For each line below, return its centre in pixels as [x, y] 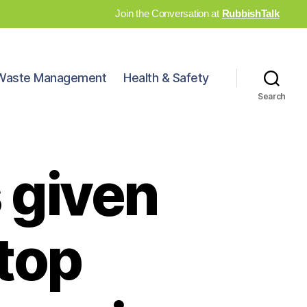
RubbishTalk [250, 13]
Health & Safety [166, 78]
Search [272, 96]
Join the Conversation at [169, 13]
